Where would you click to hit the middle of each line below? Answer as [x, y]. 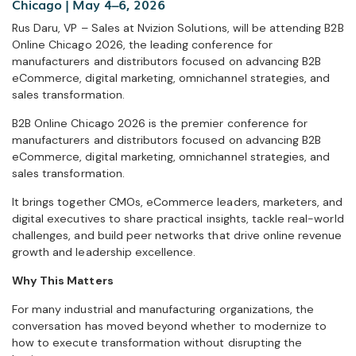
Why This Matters [65, 280]
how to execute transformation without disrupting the [157, 342]
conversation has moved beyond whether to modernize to [170, 325]
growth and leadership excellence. [104, 252]
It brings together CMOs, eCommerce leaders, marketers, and [178, 201]
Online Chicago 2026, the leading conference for [142, 44]
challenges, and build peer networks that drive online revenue [177, 235]
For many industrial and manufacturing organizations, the [163, 309]
